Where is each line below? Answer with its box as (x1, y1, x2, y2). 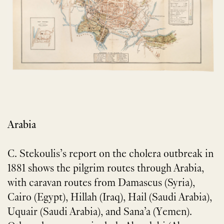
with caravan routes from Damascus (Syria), (7, 178, 195, 189)
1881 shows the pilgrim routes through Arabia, (7, 163, 204, 175)
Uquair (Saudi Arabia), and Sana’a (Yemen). (7, 207, 192, 218)
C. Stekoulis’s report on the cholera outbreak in (7, 149, 213, 160)
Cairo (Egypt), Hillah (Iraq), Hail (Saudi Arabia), (7, 192, 212, 204)
